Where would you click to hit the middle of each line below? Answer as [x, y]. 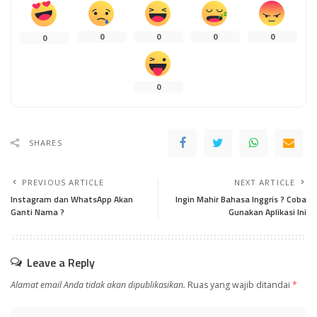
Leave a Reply [61, 262]
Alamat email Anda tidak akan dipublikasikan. [98, 284]
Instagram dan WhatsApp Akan [72, 199]
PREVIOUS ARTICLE [63, 182]
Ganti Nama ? [38, 212]
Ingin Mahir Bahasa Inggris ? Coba [241, 199]
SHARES [46, 142]
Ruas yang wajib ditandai [240, 284]
